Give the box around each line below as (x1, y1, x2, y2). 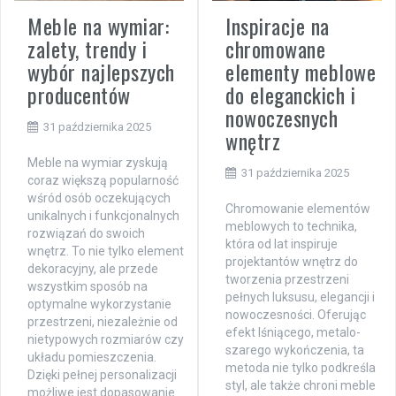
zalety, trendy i (27, 33, 147, 65)
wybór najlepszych (27, 56, 175, 88)
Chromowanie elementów (225, 202, 370, 217)
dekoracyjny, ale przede (27, 262, 158, 277)
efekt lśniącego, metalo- (225, 325, 361, 340)
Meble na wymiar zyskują (27, 156, 168, 171)
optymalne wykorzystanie (27, 297, 171, 312)
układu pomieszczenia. (27, 350, 156, 365)
